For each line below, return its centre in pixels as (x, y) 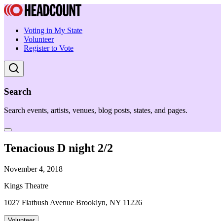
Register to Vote (49, 48)
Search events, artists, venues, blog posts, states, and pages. (96, 110)
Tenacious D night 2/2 (58, 148)
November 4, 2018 (33, 169)
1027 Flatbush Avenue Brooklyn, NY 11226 (73, 203)
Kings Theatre (26, 186)
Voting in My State (53, 30)
